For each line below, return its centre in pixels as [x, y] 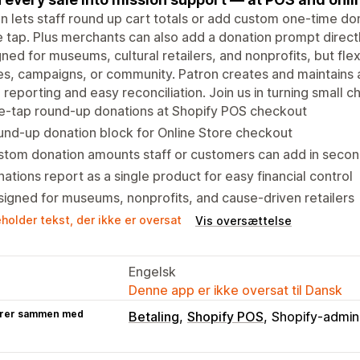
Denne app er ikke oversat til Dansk [235, 290]
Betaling [154, 316]
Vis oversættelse [243, 220]
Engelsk [152, 271]
